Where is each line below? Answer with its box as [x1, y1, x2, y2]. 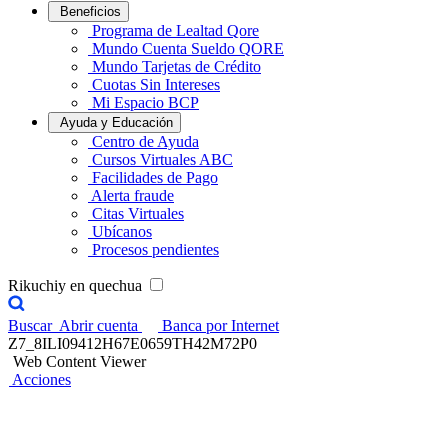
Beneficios [60, 4, 121, 19]
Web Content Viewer [13, 353, 146, 370]
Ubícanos [92, 223, 152, 240]
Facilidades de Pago [92, 169, 218, 186]
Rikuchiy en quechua [8, 277, 146, 294]
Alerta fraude [91, 187, 174, 204]
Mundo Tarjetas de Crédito [92, 58, 261, 75]
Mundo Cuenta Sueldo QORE [92, 40, 284, 57]
